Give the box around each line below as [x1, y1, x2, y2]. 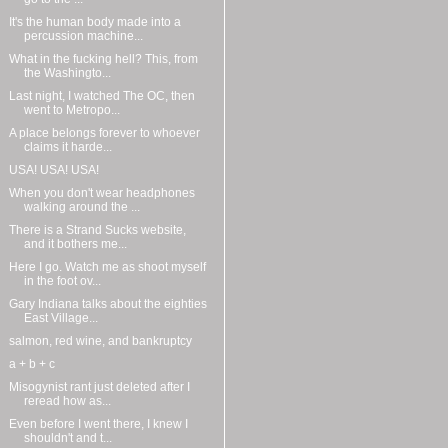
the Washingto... [23, 66, 111, 81]
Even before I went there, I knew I [8, 417, 188, 432]
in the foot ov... [23, 274, 101, 289]
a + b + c [8, 357, 55, 372]
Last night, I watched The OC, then [8, 89, 195, 104]
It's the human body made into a [8, 15, 181, 30]
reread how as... [23, 394, 111, 409]
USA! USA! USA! [8, 163, 99, 178]
